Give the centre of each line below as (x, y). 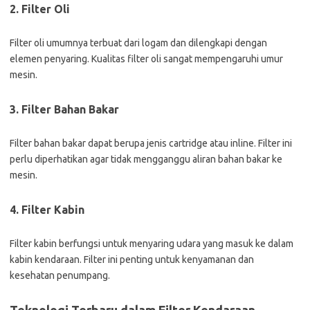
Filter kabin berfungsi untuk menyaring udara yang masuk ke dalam (152, 244)
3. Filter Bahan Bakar (64, 109)
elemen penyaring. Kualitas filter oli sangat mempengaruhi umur (146, 59)
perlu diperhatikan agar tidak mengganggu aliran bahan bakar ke (146, 159)
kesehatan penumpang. (60, 275)
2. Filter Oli (40, 9)
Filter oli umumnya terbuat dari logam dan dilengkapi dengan (138, 43)
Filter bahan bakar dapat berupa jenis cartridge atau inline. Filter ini (151, 143)
